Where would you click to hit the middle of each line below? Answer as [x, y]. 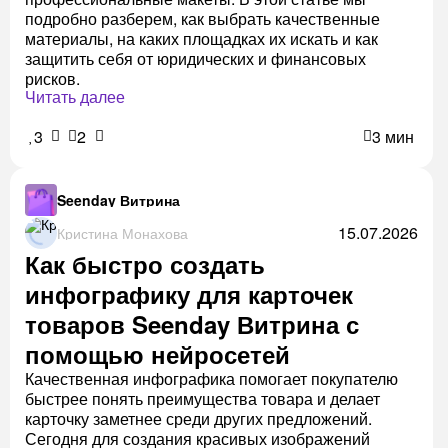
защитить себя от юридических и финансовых [195, 59]
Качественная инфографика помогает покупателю [211, 379]
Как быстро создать [145, 264]
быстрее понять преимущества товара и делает [202, 399]
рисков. [52, 79]
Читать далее [75, 97]
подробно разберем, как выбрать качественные [202, 19]
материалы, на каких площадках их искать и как [201, 39]
